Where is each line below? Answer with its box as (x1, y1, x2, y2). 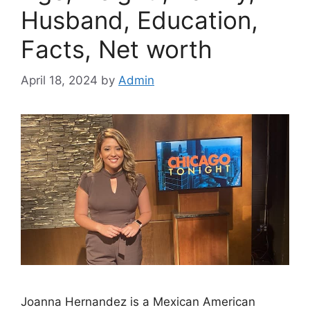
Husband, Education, (21, 6, 258, 35)
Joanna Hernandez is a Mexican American (21, 294, 255, 309)
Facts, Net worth (21, 35, 212, 64)
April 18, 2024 (21, 73, 98, 87)
